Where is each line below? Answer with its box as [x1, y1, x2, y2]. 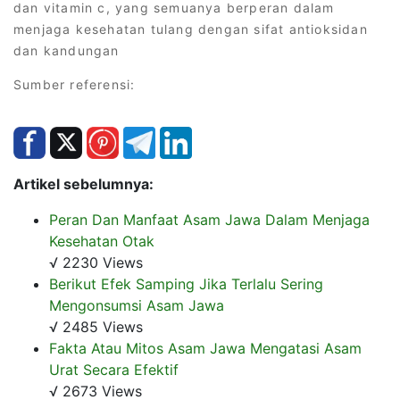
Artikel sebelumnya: [13, 174, 154, 193]
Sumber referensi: [13, 76, 136, 92]
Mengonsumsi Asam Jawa [49, 296, 224, 314]
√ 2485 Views [49, 317, 143, 336]
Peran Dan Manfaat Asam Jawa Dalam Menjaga [49, 210, 370, 229]
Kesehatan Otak [49, 231, 154, 250]
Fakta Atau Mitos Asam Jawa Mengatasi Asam [49, 338, 362, 357]
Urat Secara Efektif [49, 360, 179, 379]
